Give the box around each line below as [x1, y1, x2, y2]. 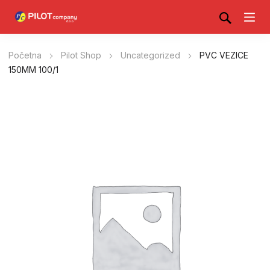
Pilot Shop [61, 50, 101, 60]
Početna [8, 50, 42, 60]
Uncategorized [121, 50, 180, 60]
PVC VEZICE [199, 50, 248, 60]
